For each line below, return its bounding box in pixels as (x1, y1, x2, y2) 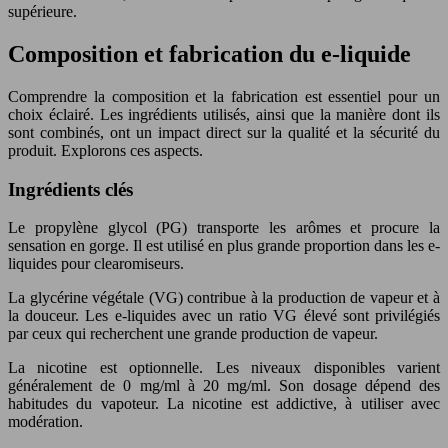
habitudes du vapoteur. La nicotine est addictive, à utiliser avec (8, 395, 440, 413)
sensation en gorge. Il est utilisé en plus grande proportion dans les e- (8, 237, 440, 255)
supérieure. (8, 3, 77, 20)
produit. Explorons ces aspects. (8, 141, 203, 159)
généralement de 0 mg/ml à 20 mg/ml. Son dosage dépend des (8, 377, 440, 395)
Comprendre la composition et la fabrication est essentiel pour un (8, 87, 440, 105)
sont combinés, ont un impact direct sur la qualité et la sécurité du (8, 123, 440, 141)
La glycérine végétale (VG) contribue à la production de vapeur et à (8, 289, 440, 307)
